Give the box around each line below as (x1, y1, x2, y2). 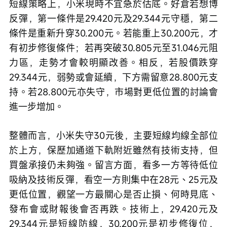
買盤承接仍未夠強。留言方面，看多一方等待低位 (9, 159, 218, 171)
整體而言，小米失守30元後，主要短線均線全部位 (9, 129, 218, 142)
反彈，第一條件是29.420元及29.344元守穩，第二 (9, 12, 218, 25)
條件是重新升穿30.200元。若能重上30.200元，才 (9, 27, 218, 40)
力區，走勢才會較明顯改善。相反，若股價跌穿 (9, 56, 218, 69)
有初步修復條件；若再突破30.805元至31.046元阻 (9, 42, 218, 54)
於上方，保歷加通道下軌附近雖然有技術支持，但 (9, 144, 218, 157)
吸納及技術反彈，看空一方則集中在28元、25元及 (9, 173, 218, 186)
